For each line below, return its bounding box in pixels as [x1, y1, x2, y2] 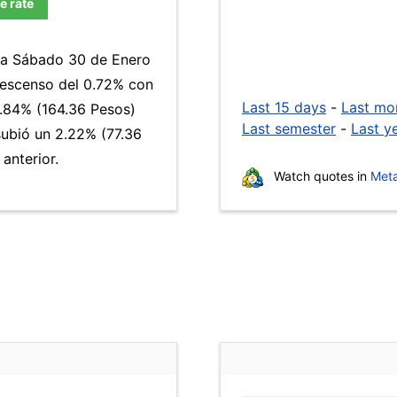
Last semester [242, 120, 336, 137]
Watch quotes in [270, 168, 370, 183]
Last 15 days [242, 98, 326, 116]
